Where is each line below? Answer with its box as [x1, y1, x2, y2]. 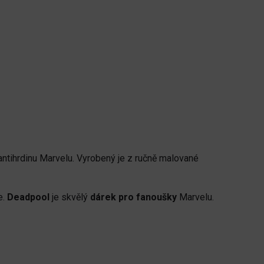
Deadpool [7, 192, 49, 203]
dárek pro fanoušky [90, 192, 177, 203]
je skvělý [49, 192, 90, 203]
